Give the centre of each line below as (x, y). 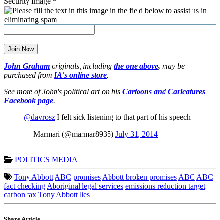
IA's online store (80, 75)
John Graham (27, 66)
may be (172, 66)
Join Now (21, 49)
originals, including (83, 66)
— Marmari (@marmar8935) (69, 134)
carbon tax (20, 194)
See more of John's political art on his (63, 91)
